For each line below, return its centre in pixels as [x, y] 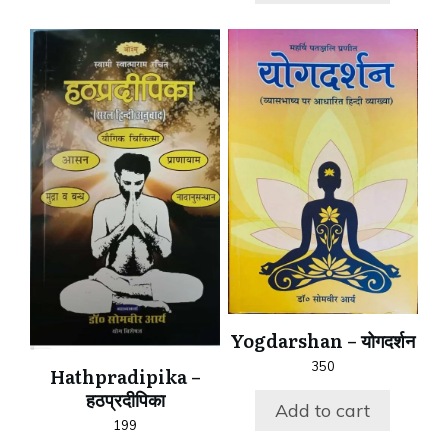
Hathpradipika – [125, 376]
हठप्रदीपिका [125, 399]
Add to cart [323, 411]
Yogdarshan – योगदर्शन [323, 340]
